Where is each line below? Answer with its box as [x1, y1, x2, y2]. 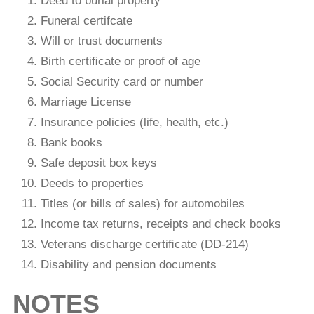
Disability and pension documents [40, 258, 217, 272]
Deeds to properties [40, 177, 144, 191]
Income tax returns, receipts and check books [40, 217, 281, 231]
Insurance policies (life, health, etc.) [40, 116, 228, 130]
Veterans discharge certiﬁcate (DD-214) [40, 238, 249, 252]
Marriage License [40, 95, 131, 109]
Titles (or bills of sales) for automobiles [40, 197, 245, 211]
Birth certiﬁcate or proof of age [40, 55, 200, 69]
